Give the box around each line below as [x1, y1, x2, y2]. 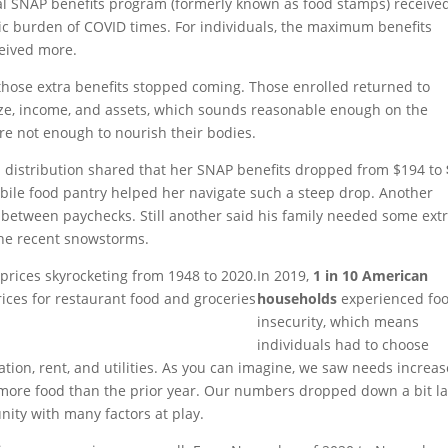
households [257, 289, 338, 308]
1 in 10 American [313, 266, 429, 285]
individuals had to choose [257, 335, 430, 354]
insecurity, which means [257, 312, 420, 331]
